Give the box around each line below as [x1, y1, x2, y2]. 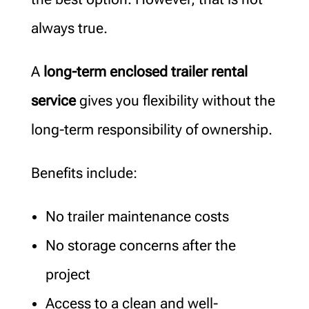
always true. [30, 19, 108, 37]
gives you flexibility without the [75, 92, 275, 109]
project [45, 266, 90, 283]
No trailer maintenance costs [45, 208, 229, 225]
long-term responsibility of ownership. [30, 121, 272, 138]
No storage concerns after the [45, 237, 236, 254]
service [30, 92, 76, 109]
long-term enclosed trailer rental [43, 63, 248, 80]
